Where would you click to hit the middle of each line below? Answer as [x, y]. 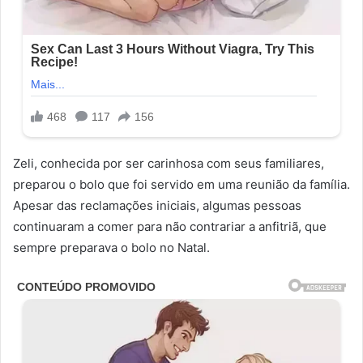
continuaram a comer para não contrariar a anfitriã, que [170, 227]
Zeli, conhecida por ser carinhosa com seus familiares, [169, 164]
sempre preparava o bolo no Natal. [111, 248]
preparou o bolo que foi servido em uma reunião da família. [181, 185]
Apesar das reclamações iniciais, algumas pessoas [157, 206]
